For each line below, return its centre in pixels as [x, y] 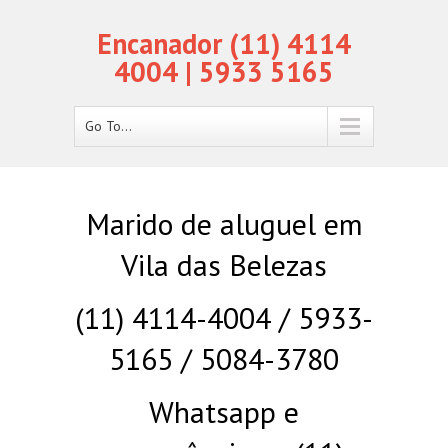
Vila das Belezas [224, 264]
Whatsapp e [224, 411]
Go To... [108, 126]
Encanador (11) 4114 [224, 43]
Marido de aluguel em [224, 223]
